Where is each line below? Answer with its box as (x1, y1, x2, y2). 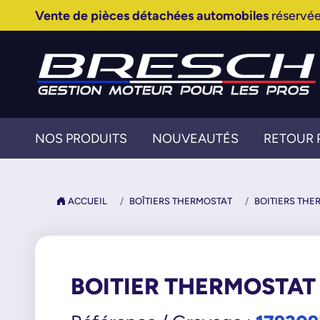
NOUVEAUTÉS (151, 131, 239, 146)
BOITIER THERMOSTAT (70, 272, 316, 299)
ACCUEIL (65, 196, 107, 206)
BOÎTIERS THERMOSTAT (129, 196, 232, 206)
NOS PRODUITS (34, 131, 127, 146)
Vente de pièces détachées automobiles (34, 8, 269, 23)
